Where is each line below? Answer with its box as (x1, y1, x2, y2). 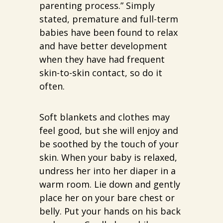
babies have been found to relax (39, 26, 178, 39)
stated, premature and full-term (39, 13, 178, 25)
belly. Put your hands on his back (39, 205, 181, 218)
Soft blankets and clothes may (39, 111, 170, 123)
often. (39, 80, 65, 93)
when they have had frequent (39, 53, 165, 66)
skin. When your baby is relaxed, (39, 151, 177, 164)
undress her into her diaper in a (39, 165, 176, 177)
